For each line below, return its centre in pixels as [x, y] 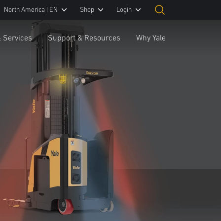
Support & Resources [84, 37]
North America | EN [31, 10]
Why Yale [151, 37]
